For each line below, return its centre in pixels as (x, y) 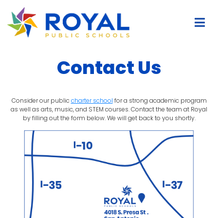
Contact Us (109, 68)
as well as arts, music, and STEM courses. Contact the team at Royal (109, 109)
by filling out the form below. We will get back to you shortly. (109, 118)
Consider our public (41, 100)
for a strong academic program (160, 100)
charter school (92, 100)
